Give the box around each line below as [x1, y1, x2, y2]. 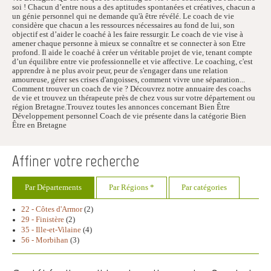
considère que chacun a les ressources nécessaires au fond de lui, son [12, 21, 235, 30]
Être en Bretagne [12, 121, 67, 130]
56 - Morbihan [21, 236, 68, 245]
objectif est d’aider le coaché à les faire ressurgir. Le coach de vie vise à [12, 30, 243, 39]
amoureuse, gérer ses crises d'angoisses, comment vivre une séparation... [12, 76, 245, 85]
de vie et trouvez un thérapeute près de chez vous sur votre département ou [12, 94, 255, 103]
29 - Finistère [21, 215, 64, 224]
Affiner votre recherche [12, 152, 139, 171]
